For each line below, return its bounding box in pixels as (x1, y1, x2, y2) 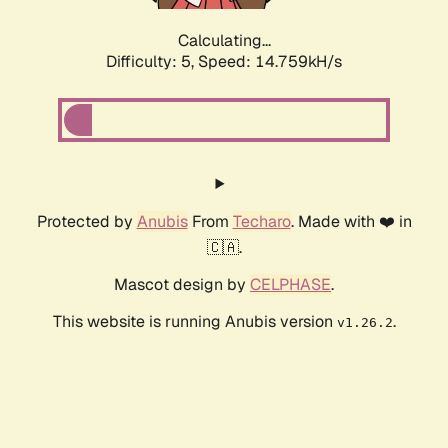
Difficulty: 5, (106, 51, 198, 73)
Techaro (232, 211, 291, 233)
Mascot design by (114, 274, 250, 296)
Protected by (36, 211, 137, 233)
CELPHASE (250, 274, 331, 296)
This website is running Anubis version (52, 311, 337, 333)
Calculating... (177, 30, 271, 52)
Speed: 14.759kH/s (198, 51, 342, 73)
